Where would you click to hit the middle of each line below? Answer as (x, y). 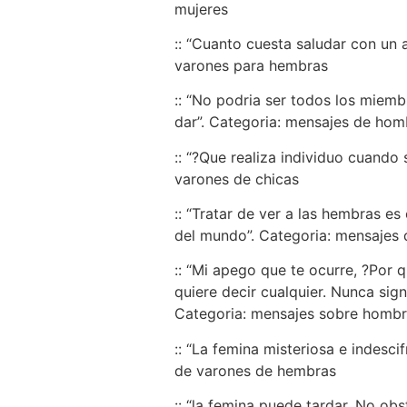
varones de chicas (237, 179)
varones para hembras (251, 65)
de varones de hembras (255, 370)
